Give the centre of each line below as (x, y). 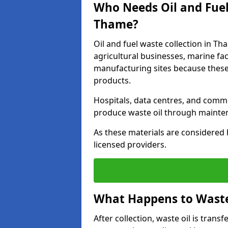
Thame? (116, 24)
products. (112, 80)
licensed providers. (130, 145)
